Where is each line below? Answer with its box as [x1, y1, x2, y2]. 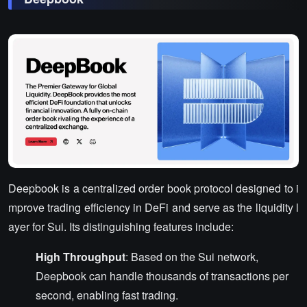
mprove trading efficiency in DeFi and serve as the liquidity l [8, 199, 299, 215]
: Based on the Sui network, [125, 248, 258, 265]
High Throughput [36, 248, 125, 265]
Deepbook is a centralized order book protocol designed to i [8, 180, 299, 196]
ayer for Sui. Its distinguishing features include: [8, 218, 234, 234]
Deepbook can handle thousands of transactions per [36, 267, 288, 284]
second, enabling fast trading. [36, 286, 178, 303]
